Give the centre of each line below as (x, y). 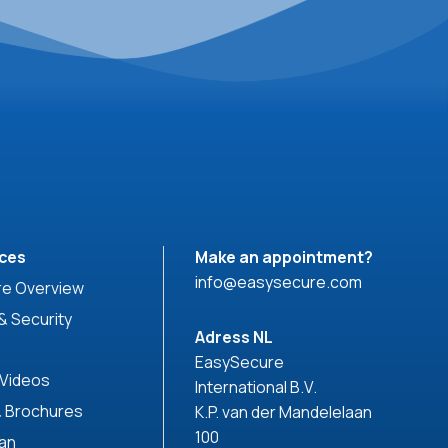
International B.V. (256, 386)
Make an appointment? (284, 256)
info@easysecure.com (279, 281)
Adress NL (234, 336)
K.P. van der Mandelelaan (284, 411)
